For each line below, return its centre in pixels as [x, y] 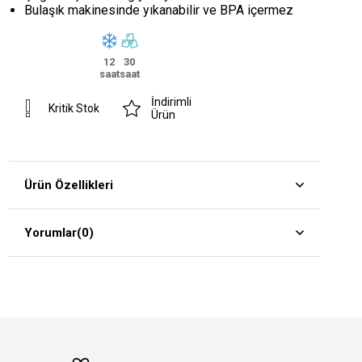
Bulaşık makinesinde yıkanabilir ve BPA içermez [158, 10]
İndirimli [171, 101]
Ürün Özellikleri [68, 185]
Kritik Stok [74, 108]
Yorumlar [50, 232]
